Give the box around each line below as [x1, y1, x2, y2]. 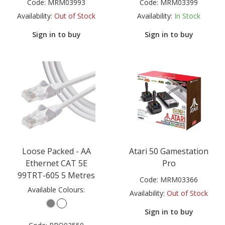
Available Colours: [28, 184, 85, 194]
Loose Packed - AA [22, 145, 91, 157]
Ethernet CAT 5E [25, 157, 87, 169]
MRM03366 [160, 174, 198, 184]
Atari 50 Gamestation [129, 145, 208, 157]
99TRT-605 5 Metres [18, 169, 95, 181]
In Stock [174, 11, 200, 21]
